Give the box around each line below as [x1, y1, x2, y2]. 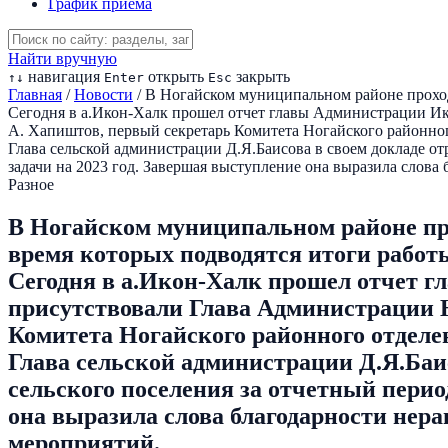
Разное [8, 176, 54, 193]
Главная [8, 86, 62, 103]
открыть [144, 68, 204, 85]
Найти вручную [8, 50, 117, 67]
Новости [74, 86, 133, 103]
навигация [24, 68, 100, 85]
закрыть [232, 68, 290, 85]
